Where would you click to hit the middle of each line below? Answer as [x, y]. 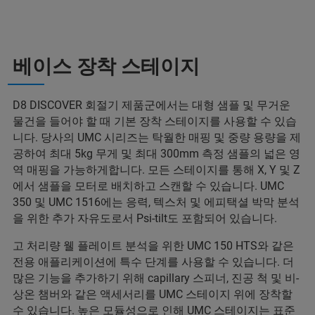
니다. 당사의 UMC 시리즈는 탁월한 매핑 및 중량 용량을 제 [157, 138]
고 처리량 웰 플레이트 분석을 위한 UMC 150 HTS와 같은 [153, 246]
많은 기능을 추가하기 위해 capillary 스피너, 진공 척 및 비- [156, 278]
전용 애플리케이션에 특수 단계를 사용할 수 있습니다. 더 [153, 262]
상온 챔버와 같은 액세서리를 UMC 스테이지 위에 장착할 [153, 295]
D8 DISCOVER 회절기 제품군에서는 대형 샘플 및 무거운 [152, 105]
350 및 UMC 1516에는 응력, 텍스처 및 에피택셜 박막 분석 [156, 202]
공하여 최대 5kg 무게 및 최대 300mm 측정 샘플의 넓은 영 [156, 154]
